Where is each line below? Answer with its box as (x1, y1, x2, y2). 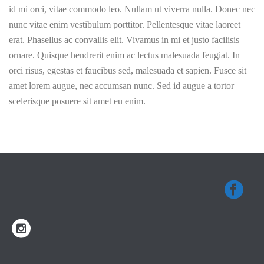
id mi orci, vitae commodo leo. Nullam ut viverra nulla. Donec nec (9, 4, 255, 14)
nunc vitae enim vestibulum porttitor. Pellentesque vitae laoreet (9, 19, 240, 29)
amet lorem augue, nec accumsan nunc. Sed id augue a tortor (9, 81, 234, 91)
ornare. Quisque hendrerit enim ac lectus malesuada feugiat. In (9, 50, 240, 60)
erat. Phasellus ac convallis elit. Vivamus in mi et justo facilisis (9, 35, 239, 45)
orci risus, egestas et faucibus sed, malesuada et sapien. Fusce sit (9, 65, 246, 75)
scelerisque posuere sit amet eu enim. (9, 96, 146, 106)
